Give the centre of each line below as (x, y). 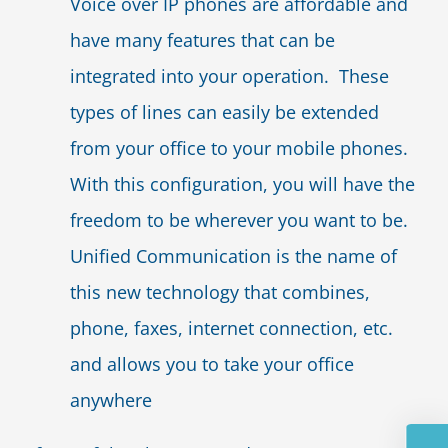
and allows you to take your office (212, 364)
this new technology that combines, (220, 292)
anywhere (111, 400)
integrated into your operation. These (229, 76)
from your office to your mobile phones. (241, 148)
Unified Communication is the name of (233, 256)
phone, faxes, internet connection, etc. (231, 328)
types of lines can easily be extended (224, 112)
